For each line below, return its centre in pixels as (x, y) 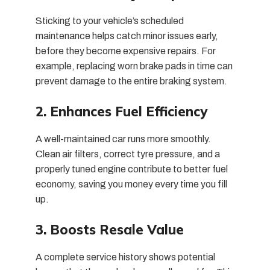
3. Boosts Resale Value (109, 229)
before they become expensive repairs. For (125, 51)
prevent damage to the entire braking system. (131, 81)
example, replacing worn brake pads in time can (134, 66)
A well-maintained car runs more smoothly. (123, 139)
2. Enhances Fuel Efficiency (121, 111)
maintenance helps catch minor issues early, (127, 36)
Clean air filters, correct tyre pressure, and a (127, 154)
